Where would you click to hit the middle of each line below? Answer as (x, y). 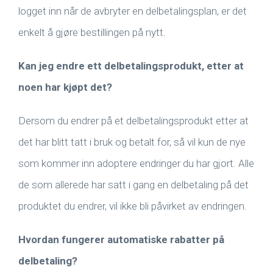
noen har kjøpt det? (65, 87)
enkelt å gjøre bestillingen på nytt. (92, 33)
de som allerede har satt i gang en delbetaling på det (133, 185)
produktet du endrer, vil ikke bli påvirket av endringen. (133, 206)
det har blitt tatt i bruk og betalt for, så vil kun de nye (132, 142)
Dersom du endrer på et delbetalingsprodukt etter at (133, 121)
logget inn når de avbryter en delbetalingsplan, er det (133, 11)
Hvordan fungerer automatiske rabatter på (121, 240)
